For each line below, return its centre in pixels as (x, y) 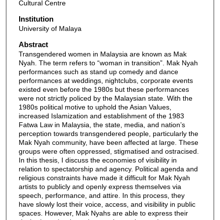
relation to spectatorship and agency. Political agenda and (108, 169)
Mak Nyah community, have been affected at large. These (108, 142)
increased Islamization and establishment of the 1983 (101, 116)
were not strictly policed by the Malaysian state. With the (105, 98)
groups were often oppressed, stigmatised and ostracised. (109, 151)
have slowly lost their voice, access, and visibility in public (107, 204)
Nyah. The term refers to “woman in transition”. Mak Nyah (108, 63)
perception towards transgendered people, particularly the (108, 133)
